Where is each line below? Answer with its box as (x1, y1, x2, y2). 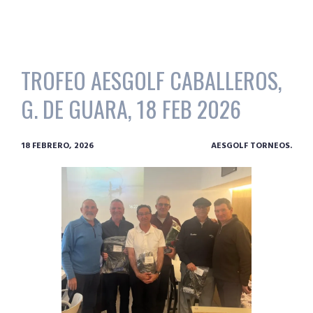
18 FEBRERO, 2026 (21, 139, 94, 154)
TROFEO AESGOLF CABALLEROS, (21, 64, 282, 97)
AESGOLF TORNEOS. (211, 139, 292, 154)
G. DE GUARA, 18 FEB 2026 (21, 92, 241, 126)
